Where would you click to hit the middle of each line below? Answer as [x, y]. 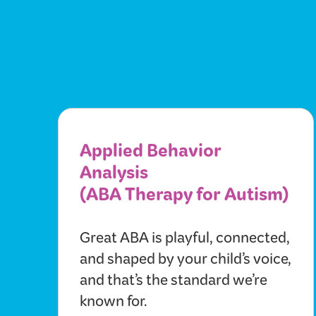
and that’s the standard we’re [174, 283]
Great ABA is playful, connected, [185, 241]
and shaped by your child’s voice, [186, 262]
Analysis [114, 176]
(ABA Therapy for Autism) [184, 198]
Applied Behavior [151, 154]
